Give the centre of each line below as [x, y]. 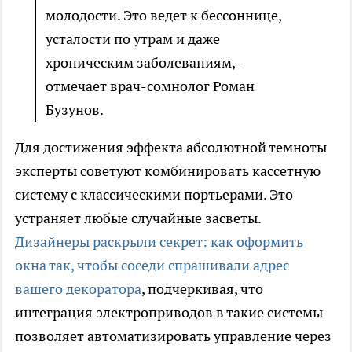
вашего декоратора [78, 289]
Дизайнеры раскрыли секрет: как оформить [159, 242]
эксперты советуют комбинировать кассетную [168, 171]
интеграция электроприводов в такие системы [169, 313]
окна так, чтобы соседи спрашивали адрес [152, 266]
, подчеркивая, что [202, 289]
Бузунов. [75, 110]
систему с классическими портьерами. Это [154, 195]
